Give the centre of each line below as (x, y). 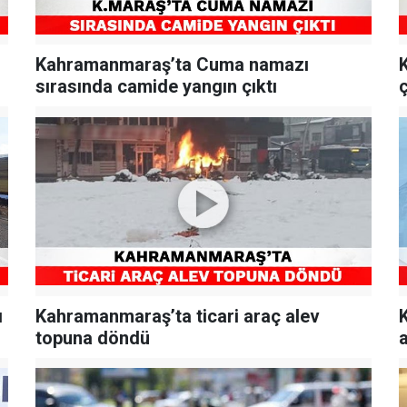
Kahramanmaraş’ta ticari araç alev (177, 316)
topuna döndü (92, 338)
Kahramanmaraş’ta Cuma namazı (172, 65)
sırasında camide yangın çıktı (156, 87)
